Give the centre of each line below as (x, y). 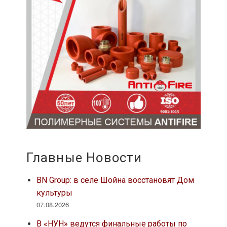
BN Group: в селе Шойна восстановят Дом (115, 180)
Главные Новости (84, 158)
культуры (54, 193)
